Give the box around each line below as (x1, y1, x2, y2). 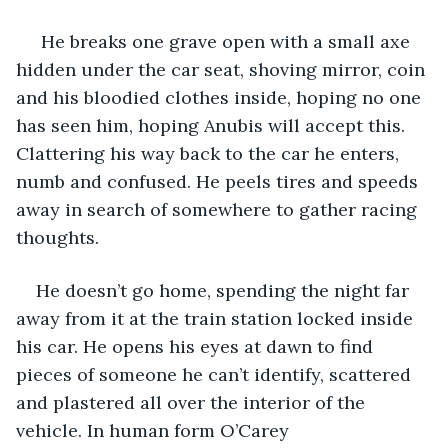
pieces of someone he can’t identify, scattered (16, 362, 416, 386)
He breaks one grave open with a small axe (36, 29, 415, 53)
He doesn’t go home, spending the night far (36, 278, 414, 302)
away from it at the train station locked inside (16, 306, 418, 330)
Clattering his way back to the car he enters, (16, 141, 404, 165)
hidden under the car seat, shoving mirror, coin (16, 57, 430, 81)
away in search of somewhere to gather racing (16, 197, 422, 221)
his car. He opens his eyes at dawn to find (16, 334, 378, 358)
